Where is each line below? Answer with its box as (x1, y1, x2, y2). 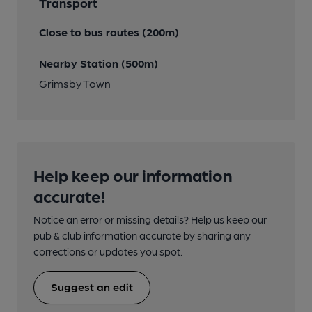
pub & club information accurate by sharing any (33, 229, 251, 242)
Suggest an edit (51, 280, 133, 294)
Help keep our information (33, 164, 232, 185)
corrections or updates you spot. (33, 245, 182, 258)
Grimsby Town (39, 77, 111, 91)
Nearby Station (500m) (39, 56, 158, 70)
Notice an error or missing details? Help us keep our (33, 213, 267, 226)
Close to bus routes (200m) (39, 25, 179, 39)
